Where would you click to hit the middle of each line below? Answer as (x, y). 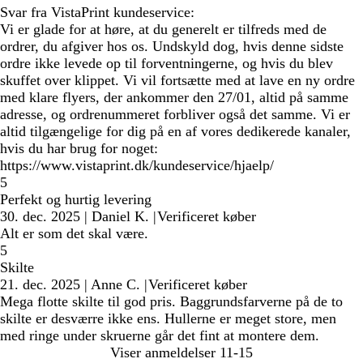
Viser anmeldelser (163, 352)
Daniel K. (120, 216)
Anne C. (115, 284)
